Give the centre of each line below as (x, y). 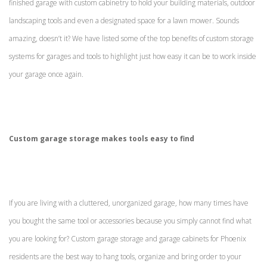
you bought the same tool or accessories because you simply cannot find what (130, 221)
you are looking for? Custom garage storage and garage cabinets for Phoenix (128, 238)
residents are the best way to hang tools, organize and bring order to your (125, 256)
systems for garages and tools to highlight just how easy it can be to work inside (133, 56)
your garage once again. (46, 74)
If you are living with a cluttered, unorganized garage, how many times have (129, 203)
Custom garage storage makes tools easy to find (102, 138)
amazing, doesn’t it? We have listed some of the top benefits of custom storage (131, 38)
